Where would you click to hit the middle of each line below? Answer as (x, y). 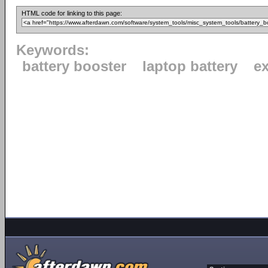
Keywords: (53, 51)
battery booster (74, 67)
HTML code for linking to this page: (72, 13)
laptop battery (190, 67)
